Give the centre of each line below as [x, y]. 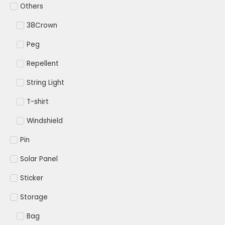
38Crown [42, 26]
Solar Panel [39, 159]
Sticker [32, 178]
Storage [34, 197]
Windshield [44, 121]
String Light [45, 83]
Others [32, 7]
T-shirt [37, 102]
